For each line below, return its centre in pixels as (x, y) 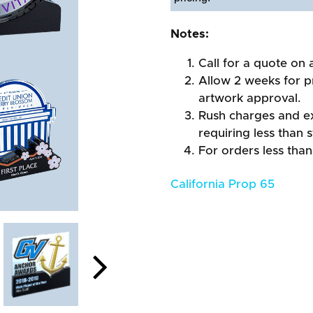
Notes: (190, 34)
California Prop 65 (223, 184)
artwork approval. (250, 98)
